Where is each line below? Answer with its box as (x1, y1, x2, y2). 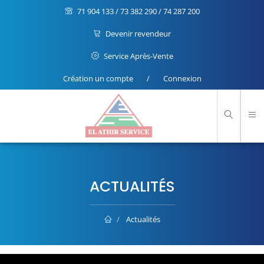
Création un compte (62, 73, 133, 84)
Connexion (163, 73, 202, 84)
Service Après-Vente (101, 51, 173, 61)
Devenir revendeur (104, 28, 171, 39)
